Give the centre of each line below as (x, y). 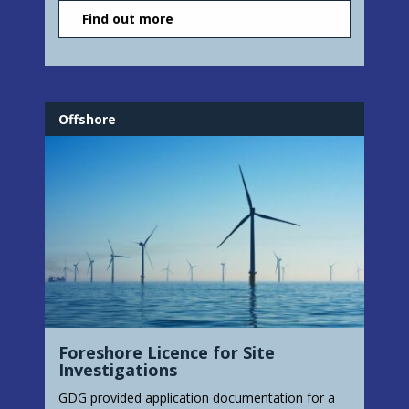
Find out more (128, 19)
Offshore (87, 120)
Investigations (118, 370)
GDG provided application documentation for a (197, 398)
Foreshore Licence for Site (167, 353)
